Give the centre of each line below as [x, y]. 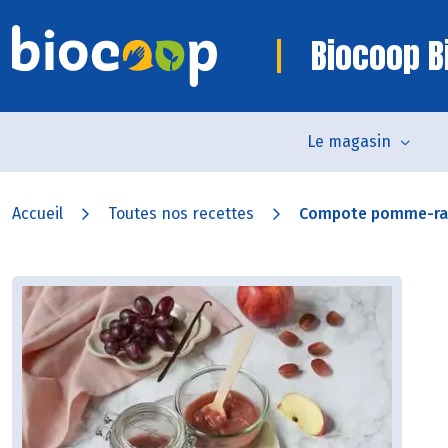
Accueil [37, 213]
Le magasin [348, 141]
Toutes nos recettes [181, 213]
